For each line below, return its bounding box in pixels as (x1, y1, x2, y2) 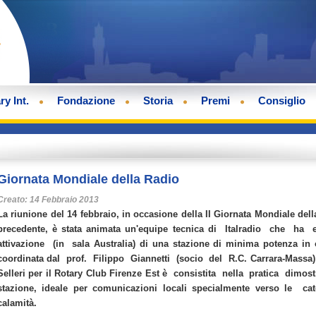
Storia (143, 95, 173, 107)
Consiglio (258, 95, 305, 107)
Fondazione (57, 95, 115, 107)
